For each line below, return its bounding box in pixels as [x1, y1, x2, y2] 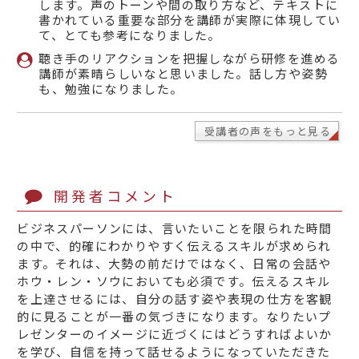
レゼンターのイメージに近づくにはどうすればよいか [17, 325, 333, 343]
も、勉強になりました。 [38, 80, 184, 98]
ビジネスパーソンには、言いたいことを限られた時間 [17, 220, 333, 237]
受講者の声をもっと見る [204, 123, 332, 139]
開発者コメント [54, 184, 178, 206]
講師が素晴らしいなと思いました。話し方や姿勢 [38, 65, 329, 83]
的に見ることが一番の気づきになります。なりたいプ [17, 308, 332, 325]
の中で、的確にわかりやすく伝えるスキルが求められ [17, 237, 332, 255]
